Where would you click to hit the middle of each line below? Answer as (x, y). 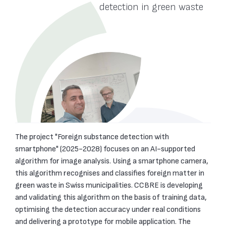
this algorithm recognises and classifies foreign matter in (110, 173)
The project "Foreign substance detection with (92, 137)
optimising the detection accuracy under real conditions (108, 210)
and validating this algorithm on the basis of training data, (111, 197)
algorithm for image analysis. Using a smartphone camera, (112, 161)
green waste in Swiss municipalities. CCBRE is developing (109, 185)
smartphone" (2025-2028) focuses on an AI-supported (105, 149)
